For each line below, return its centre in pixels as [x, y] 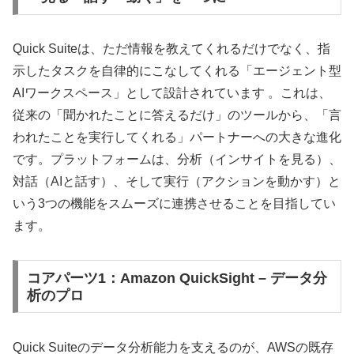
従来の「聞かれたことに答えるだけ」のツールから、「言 [177, 115]
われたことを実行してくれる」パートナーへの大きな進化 [177, 137]
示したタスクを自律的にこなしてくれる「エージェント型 [177, 70]
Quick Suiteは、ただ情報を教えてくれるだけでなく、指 [171, 48]
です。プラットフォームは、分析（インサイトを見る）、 [177, 159]
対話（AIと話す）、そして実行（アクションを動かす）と [177, 181]
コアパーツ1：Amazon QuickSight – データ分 [177, 278]
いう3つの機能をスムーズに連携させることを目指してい [174, 203]
